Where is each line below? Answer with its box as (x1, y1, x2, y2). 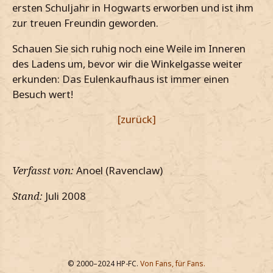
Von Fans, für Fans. (140, 258, 205, 269)
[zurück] (117, 112, 156, 127)
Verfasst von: (12, 163, 74, 177)
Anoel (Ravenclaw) (74, 163, 163, 177)
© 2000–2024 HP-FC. (68, 258, 140, 269)
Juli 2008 (43, 188, 86, 203)
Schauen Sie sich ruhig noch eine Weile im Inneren (12, 41, 246, 55)
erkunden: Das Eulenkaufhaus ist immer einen (12, 71, 229, 86)
